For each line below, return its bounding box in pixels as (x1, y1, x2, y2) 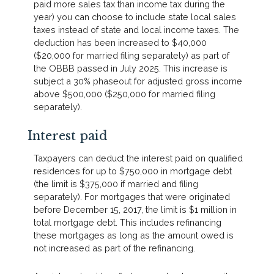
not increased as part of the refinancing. (34, 243, 195, 254)
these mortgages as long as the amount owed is (34, 230, 234, 241)
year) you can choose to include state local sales (34, 12, 236, 23)
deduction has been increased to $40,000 (34, 37, 207, 48)
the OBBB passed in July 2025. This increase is (34, 63, 228, 74)
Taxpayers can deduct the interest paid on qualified (34, 153, 243, 164)
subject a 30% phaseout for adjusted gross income (34, 76, 242, 87)
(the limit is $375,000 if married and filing (34, 179, 198, 190)
